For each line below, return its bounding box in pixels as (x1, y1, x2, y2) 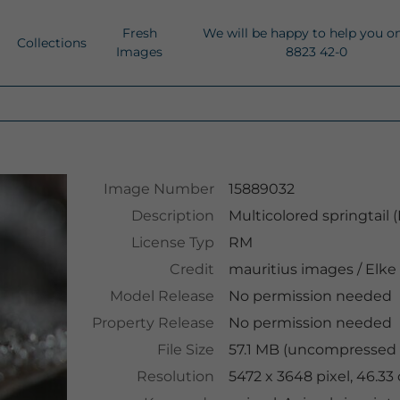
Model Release (109, 287, 214, 304)
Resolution (136, 368, 214, 385)
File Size (156, 341, 214, 358)
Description (130, 207, 214, 224)
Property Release (91, 314, 214, 331)
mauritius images (228, 261, 354, 278)
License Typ (130, 234, 214, 251)
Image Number (103, 180, 214, 197)
